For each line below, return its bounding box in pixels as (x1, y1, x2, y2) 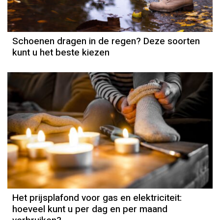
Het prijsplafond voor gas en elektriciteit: (12, 191, 182, 205)
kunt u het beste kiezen (12, 46, 110, 60)
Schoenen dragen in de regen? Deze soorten (12, 34, 200, 49)
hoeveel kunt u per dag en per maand (12, 202, 167, 216)
